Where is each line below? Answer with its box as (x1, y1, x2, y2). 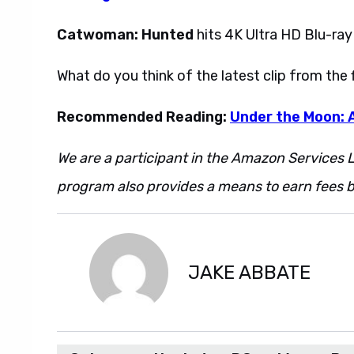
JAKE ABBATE (188, 262, 311, 284)
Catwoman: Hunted (57, 26, 194, 43)
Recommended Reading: (57, 108, 230, 126)
